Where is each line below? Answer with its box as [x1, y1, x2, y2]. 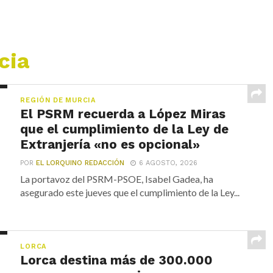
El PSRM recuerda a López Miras [20, 106, 226, 121]
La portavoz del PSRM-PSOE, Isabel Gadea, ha [20, 172, 214, 185]
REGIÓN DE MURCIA [20, 96, 96, 104]
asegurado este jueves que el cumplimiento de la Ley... [20, 186, 240, 198]
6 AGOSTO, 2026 [139, 158, 198, 167]
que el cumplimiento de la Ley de [20, 121, 229, 136]
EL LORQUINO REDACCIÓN [36, 158, 125, 167]
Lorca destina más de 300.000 [20, 252, 213, 268]
